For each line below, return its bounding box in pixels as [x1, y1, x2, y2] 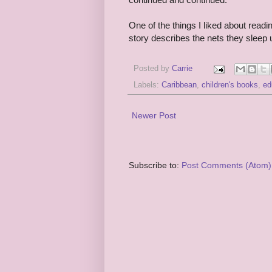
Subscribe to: [129, 160, 182, 171]
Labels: [134, 81, 161, 90]
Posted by [134, 64, 172, 73]
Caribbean [161, 81, 197, 90]
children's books [202, 81, 258, 90]
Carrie [172, 64, 192, 73]
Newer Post [132, 110, 176, 121]
